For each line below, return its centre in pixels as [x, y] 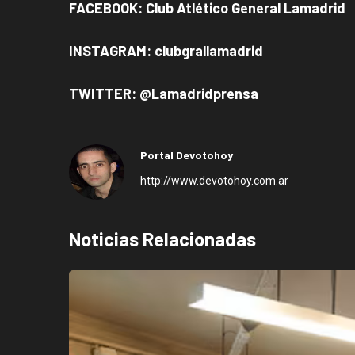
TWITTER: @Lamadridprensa [164, 93]
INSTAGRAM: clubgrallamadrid [166, 50]
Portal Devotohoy [187, 155]
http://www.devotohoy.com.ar [214, 180]
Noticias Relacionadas [162, 239]
